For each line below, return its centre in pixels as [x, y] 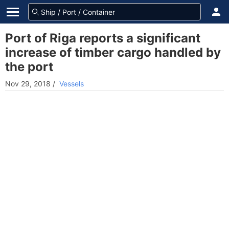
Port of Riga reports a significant [103, 38]
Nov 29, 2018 [28, 84]
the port [29, 67]
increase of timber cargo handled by [113, 52]
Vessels [72, 84]
